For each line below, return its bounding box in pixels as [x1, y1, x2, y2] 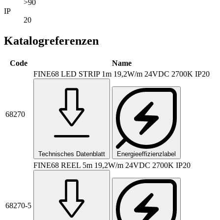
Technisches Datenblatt [38, 150, 105, 158]
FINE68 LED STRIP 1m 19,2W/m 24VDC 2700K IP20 [33, 69, 210, 78]
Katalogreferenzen [4, 34, 99, 47]
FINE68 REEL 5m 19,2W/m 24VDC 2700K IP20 [33, 161, 191, 169]
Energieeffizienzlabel [117, 150, 176, 158]
